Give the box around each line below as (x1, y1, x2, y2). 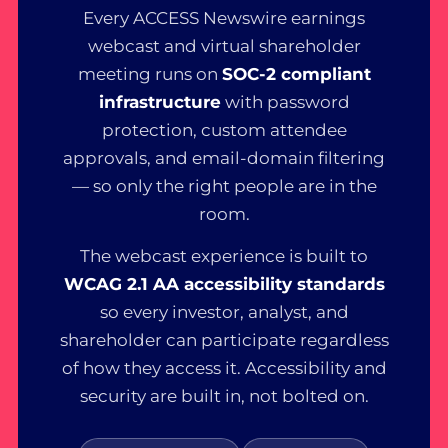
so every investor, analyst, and (99, 301, 349, 322)
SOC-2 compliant (221, 63, 371, 84)
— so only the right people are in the (71, 175, 377, 196)
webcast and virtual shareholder (87, 35, 361, 56)
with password (220, 91, 350, 112)
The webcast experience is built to (80, 245, 368, 266)
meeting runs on (77, 63, 222, 84)
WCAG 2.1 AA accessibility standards (63, 273, 385, 294)
